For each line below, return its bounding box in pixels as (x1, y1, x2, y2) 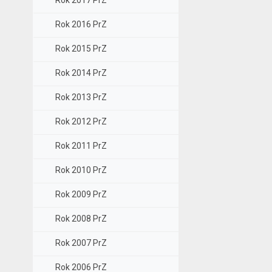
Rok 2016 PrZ (55, 19, 107, 30)
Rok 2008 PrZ (55, 214, 107, 224)
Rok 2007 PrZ (55, 238, 107, 248)
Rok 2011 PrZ (55, 141, 107, 151)
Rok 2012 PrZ (55, 117, 107, 127)
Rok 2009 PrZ (55, 189, 107, 200)
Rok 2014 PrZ (55, 68, 107, 78)
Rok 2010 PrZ (55, 165, 107, 175)
